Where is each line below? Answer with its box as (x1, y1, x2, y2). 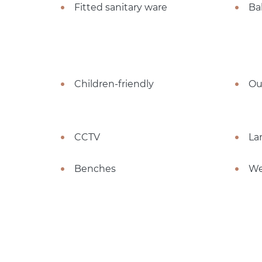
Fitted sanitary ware (74, 1, 167, 13)
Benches (74, 163, 116, 174)
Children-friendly (74, 78, 154, 89)
